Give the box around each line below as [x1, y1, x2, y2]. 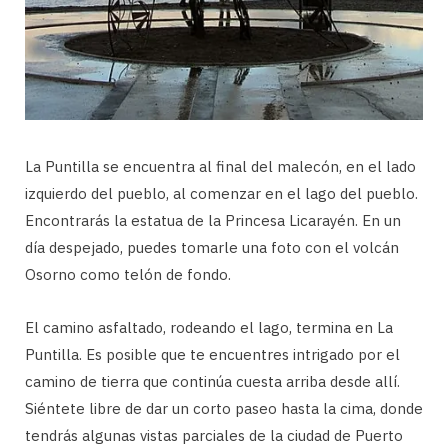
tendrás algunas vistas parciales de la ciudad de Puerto [25, 425, 403, 445]
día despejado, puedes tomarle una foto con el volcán [25, 237, 399, 257]
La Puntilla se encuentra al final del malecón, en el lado [25, 156, 416, 176]
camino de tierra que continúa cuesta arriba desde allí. [25, 371, 400, 391]
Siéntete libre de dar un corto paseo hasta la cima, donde [25, 398, 423, 418]
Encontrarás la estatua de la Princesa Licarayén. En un [25, 210, 401, 230]
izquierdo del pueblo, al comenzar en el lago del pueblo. [25, 183, 418, 203]
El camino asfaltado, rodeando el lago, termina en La [25, 317, 393, 337]
